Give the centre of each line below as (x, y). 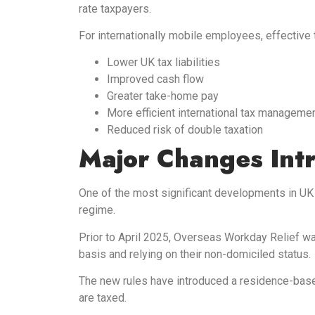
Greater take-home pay (163, 96)
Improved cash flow (155, 79)
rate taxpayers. (115, 8)
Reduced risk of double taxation (185, 130)
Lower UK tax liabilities (163, 63)
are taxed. (103, 298)
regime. (97, 210)
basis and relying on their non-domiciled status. (195, 254)
